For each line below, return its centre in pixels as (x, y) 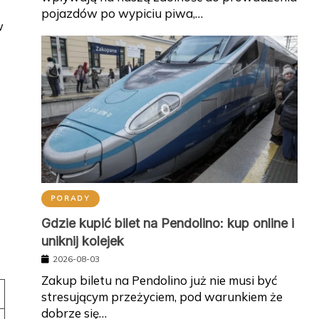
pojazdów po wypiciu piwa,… (122, 13)
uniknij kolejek (82, 241)
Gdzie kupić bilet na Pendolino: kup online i (167, 223)
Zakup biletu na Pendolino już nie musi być (159, 280)
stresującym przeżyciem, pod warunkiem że (162, 296)
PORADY (70, 198)
